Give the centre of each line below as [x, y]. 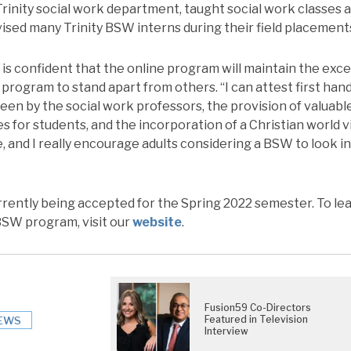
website [157, 223]
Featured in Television [256, 320]
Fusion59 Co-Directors [257, 308]
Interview [226, 331]
